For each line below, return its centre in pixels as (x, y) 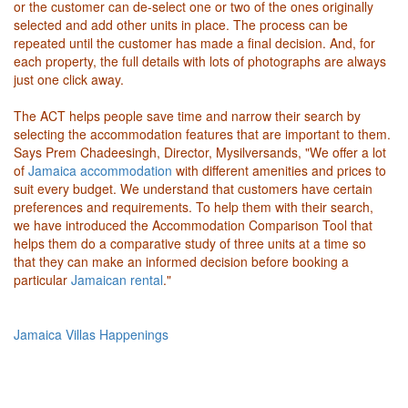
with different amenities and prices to (279, 170)
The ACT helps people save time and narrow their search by (187, 115)
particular (42, 279)
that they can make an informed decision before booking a (181, 261)
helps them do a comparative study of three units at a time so (190, 243)
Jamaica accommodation (100, 170)
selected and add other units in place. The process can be (181, 24)
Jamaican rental (117, 279)
